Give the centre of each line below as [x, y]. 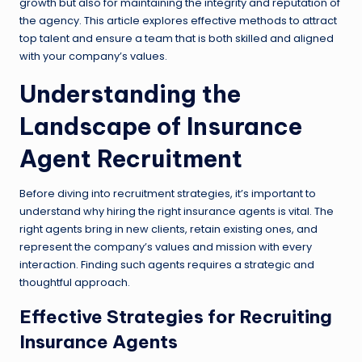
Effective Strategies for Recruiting [176, 317]
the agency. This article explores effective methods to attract [178, 21]
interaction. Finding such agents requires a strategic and [167, 265]
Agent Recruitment [131, 159]
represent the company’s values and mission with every [166, 247]
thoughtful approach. [75, 283]
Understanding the [130, 95]
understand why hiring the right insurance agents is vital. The [177, 212]
